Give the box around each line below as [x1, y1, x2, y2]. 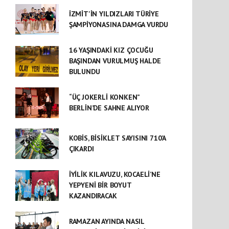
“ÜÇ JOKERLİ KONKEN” [68, 93, 140, 102]
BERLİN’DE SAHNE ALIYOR [68, 103, 149, 112]
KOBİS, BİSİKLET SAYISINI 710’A [68, 133, 166, 143]
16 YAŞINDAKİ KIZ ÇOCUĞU [68, 45, 153, 55]
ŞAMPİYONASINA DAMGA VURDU [68, 20, 169, 29]
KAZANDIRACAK [68, 191, 117, 200]
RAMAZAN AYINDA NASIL [68, 217, 144, 226]
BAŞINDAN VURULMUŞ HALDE [68, 56, 161, 65]
